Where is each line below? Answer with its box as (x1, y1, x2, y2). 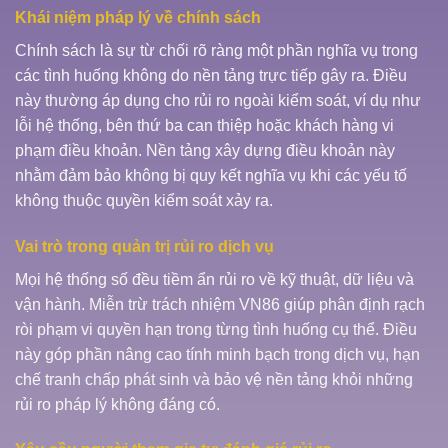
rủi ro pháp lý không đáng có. (15, 395, 220, 413)
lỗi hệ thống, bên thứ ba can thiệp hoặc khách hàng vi (15, 116, 394, 134)
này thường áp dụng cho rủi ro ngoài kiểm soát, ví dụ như (15, 91, 421, 109)
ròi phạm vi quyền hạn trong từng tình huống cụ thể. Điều (15, 320, 417, 338)
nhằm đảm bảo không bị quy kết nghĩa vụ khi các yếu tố (15, 166, 407, 184)
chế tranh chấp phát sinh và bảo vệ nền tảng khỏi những (15, 370, 413, 388)
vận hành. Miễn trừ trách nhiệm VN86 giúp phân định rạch (15, 295, 425, 313)
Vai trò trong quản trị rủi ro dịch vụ (15, 237, 274, 255)
